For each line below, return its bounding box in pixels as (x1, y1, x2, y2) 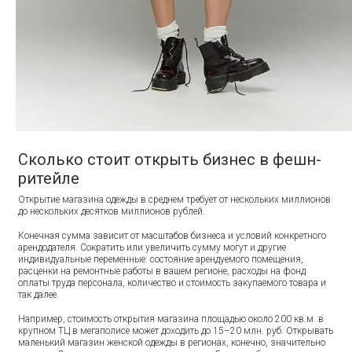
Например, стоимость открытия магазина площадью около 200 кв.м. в (18, 313, 324, 324)
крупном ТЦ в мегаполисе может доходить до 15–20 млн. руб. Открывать (18, 324, 334, 336)
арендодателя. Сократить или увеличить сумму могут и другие (18, 241, 287, 253)
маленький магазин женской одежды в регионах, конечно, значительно (18, 336, 326, 348)
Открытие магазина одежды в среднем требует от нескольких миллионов (18, 193, 332, 205)
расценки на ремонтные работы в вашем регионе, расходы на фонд (18, 265, 306, 277)
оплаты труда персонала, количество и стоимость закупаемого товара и (18, 277, 327, 288)
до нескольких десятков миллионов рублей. (18, 205, 208, 217)
